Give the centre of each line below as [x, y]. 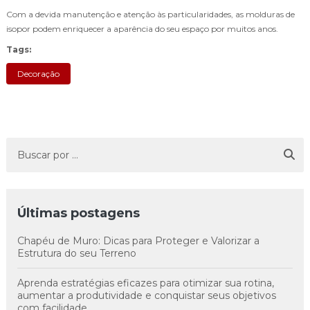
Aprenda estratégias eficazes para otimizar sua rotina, [146, 283]
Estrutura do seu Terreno [77, 253]
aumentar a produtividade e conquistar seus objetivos [147, 295]
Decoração [38, 73]
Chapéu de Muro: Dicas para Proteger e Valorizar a [138, 240]
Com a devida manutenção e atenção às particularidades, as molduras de [151, 14]
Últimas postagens [79, 213]
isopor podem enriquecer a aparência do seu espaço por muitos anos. [142, 28]
